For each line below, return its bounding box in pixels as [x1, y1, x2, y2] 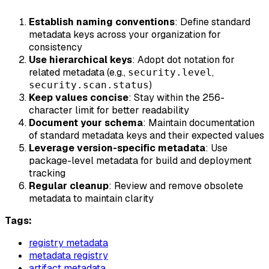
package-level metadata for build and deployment [29, 154, 252, 167]
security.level [128, 66, 212, 78]
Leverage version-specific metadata [29, 141, 205, 154]
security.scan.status [29, 79, 149, 91]
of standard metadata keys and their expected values [29, 128, 264, 142]
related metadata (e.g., [29, 65, 128, 79]
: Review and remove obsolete [109, 179, 243, 192]
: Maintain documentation [143, 116, 255, 129]
